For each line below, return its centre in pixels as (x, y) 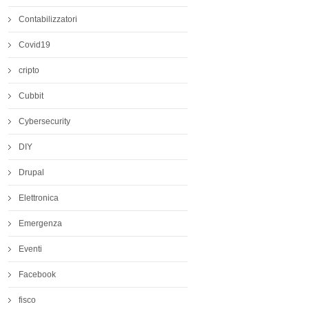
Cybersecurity (44, 122)
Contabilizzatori (48, 20)
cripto (29, 71)
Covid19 (34, 45)
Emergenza (40, 224)
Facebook (37, 275)
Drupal (31, 173)
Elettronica (39, 198)
